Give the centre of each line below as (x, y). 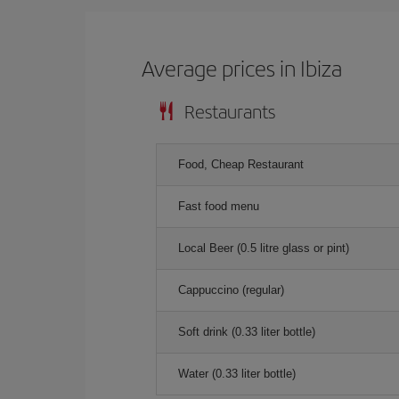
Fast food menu (219, 206)
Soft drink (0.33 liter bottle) (247, 332)
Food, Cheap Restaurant (241, 164)
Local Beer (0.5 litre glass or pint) (264, 248)
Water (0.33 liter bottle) (237, 374)
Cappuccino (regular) (231, 290)
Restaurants (230, 111)
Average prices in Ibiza (242, 68)
